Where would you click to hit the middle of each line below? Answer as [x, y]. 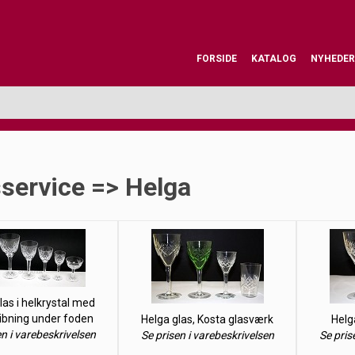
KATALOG [274, 59]
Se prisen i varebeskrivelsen [207, 335]
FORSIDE [217, 59]
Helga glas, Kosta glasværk [207, 319]
